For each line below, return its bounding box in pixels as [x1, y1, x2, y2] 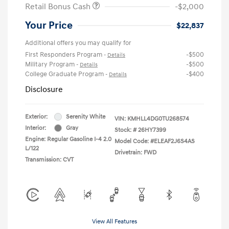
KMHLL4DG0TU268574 [127, 114, 189, 123]
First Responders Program [25, 50, 104, 59]
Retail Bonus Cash [25, 1, 93, 12]
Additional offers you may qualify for [25, 38, 131, 47]
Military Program [25, 60, 76, 68]
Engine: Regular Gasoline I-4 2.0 [25, 135, 111, 143]
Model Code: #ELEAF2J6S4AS [114, 137, 195, 145]
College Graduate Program [25, 70, 105, 78]
